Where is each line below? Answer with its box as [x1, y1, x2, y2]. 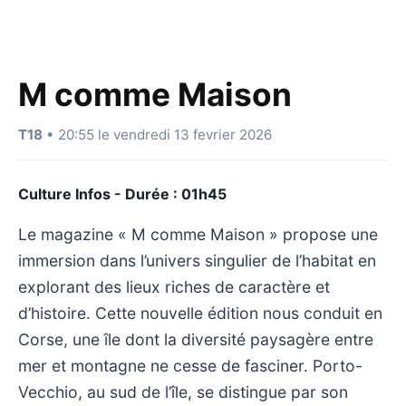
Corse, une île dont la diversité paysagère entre [18, 329, 373, 349]
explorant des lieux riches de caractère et [18, 276, 330, 296]
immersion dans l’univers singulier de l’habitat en [18, 250, 376, 270]
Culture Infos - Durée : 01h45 [18, 184, 227, 203]
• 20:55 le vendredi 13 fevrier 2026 [43, 125, 272, 143]
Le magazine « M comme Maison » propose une [18, 224, 378, 244]
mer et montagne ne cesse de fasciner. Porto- [18, 355, 362, 375]
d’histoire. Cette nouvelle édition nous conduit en [18, 303, 382, 323]
